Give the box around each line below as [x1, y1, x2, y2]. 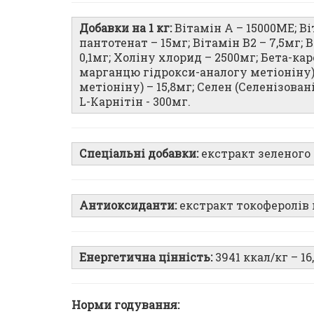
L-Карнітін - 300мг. [79, 94, 191, 109]
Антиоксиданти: [79, 198, 177, 212]
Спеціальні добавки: [79, 146, 198, 161]
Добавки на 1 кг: [79, 20, 175, 35]
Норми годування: [71, 297, 179, 312]
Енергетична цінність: [79, 250, 215, 264]
